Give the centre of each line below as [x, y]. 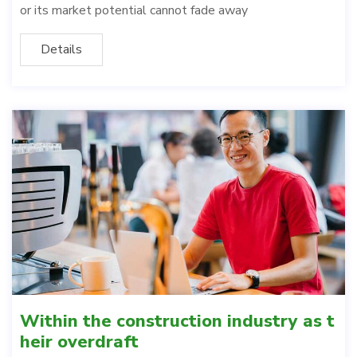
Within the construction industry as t [177, 322]
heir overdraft [79, 342]
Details [61, 49]
